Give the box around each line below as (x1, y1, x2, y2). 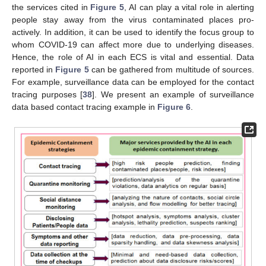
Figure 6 (157, 102, 191, 112)
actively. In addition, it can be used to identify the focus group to (12, 27, 254, 37)
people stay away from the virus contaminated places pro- (12, 15, 254, 25)
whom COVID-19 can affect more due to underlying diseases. (12, 40, 254, 50)
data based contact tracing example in (12, 102, 157, 112)
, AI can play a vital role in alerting (124, 2, 255, 12)
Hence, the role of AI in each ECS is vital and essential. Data (12, 52, 254, 62)
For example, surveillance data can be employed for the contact (12, 77, 254, 87)
